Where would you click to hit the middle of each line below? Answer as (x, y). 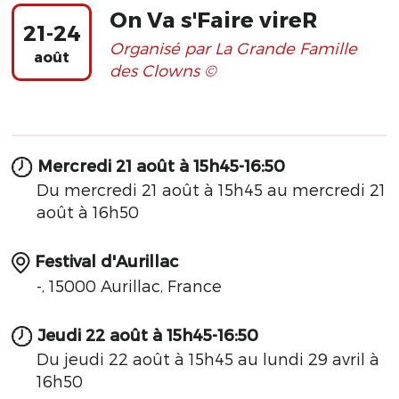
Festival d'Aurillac (107, 261)
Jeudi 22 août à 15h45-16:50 (148, 334)
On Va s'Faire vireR (213, 19)
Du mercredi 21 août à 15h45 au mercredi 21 (211, 190)
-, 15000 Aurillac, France (129, 285)
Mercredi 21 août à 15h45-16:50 (161, 165)
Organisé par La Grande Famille (233, 48)
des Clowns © (163, 70)
